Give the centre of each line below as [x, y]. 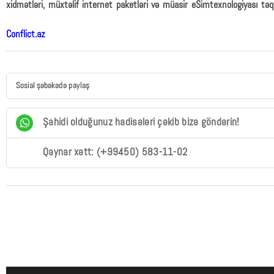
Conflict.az [26, 35]
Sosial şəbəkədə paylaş [53, 86]
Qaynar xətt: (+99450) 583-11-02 [115, 153]
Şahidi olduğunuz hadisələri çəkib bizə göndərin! [141, 123]
